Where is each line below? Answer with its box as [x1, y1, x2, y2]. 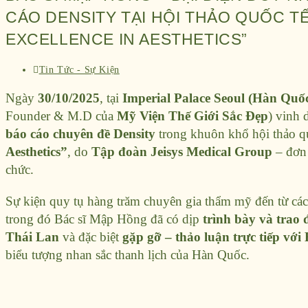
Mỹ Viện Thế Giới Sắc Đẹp [117, 109, 268, 124]
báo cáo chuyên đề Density [5, 126, 155, 142]
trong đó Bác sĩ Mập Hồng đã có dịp [5, 212, 203, 227]
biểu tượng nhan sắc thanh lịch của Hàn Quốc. [5, 247, 250, 263]
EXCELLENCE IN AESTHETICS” [5, 30, 248, 49]
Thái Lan [5, 230, 59, 245]
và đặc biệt [59, 230, 122, 245]
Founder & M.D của [5, 109, 117, 124]
